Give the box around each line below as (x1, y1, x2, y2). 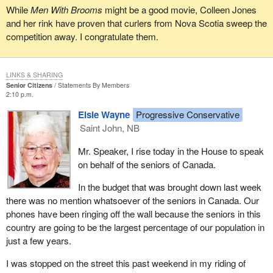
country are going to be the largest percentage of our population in (5, 220, 264, 233)
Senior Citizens (5, 80, 52, 90)
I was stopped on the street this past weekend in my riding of (5, 256, 246, 269)
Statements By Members (57, 80, 129, 90)
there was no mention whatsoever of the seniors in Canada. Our (5, 193, 259, 207)
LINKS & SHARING (5, 70, 63, 80)
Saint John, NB (80, 121, 140, 135)
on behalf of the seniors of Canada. (77, 157, 216, 171)
